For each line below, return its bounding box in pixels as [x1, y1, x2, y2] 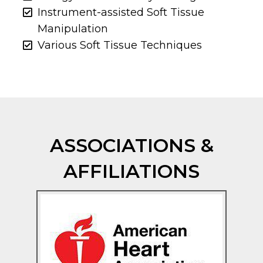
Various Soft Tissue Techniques [38, 38, 203, 52]
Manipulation [38, 22, 109, 35]
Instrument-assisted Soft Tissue [38, 5, 205, 19]
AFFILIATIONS [63, 159, 200, 183]
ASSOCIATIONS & [49, 133, 214, 157]
